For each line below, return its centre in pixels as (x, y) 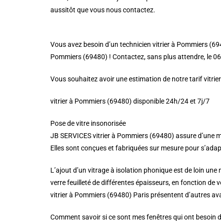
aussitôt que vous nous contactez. (103, 10)
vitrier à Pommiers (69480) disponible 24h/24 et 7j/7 (130, 101)
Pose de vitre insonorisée (88, 123)
